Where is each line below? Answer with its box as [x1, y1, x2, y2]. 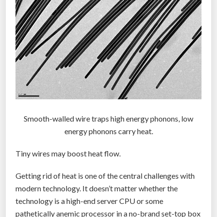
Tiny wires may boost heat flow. [15, 149, 121, 158]
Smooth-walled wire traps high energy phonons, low [24, 114, 193, 124]
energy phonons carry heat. [64, 126, 153, 136]
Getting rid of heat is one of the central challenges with [15, 171, 195, 181]
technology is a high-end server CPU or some [15, 196, 163, 206]
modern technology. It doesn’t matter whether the [15, 184, 178, 193]
